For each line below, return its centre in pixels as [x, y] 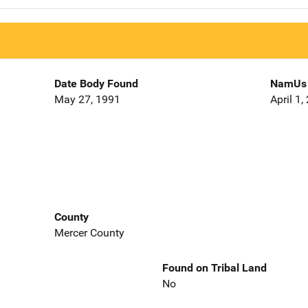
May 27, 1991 [87, 100]
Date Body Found [96, 84]
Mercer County [89, 232]
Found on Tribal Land [214, 267]
